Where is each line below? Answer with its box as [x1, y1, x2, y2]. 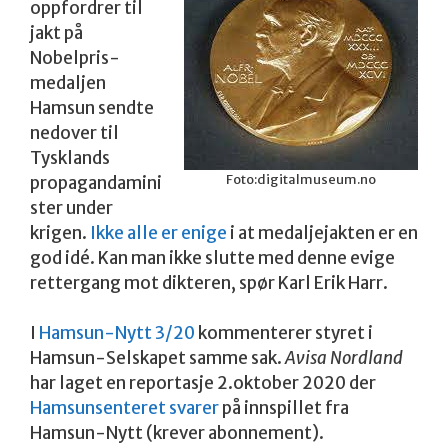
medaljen [30, 71, 106, 94]
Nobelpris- [30, 46, 120, 69]
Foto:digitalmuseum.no [226, 171, 376, 189]
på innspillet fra [219, 397, 349, 420]
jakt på [30, 21, 83, 44]
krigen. [30, 221, 90, 244]
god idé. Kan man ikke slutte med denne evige [30, 246, 395, 269]
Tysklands [30, 146, 110, 169]
